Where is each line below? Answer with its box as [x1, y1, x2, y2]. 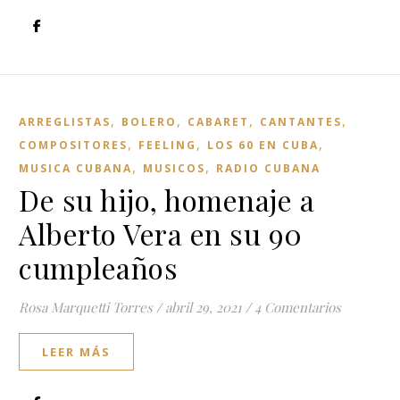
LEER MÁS [42, 344, 111, 360]
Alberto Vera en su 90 [19, 214, 303, 253]
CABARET [187, 114, 249, 129]
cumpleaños [19, 248, 178, 287]
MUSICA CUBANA [19, 161, 132, 176]
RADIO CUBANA [216, 161, 321, 176]
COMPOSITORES [19, 137, 128, 153]
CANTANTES [260, 114, 342, 129]
